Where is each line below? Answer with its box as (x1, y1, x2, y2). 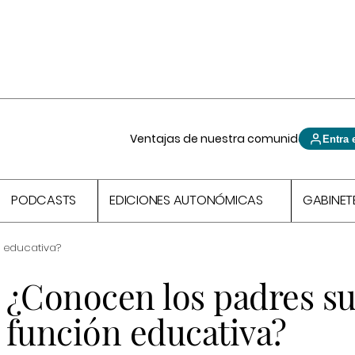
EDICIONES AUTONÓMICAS (109, 191, 263, 210)
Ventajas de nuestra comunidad (130, 131, 315, 147)
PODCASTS (11, 191, 77, 210)
